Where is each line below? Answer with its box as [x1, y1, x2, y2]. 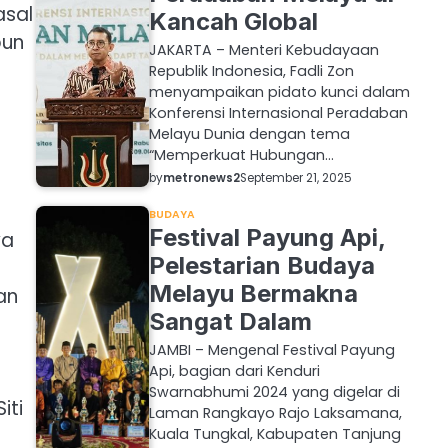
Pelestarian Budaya [148, 250, 375, 280]
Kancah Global [148, 6, 318, 36]
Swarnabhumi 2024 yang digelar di [148, 381, 400, 402]
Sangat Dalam [148, 306, 312, 336]
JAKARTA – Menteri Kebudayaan [148, 39, 379, 60]
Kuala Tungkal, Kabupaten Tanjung [148, 423, 401, 444]
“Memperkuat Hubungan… [148, 144, 334, 165]
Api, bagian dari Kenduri [148, 360, 320, 381]
